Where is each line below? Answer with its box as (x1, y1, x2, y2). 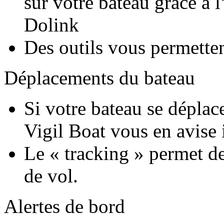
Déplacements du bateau (4, 67, 195, 88)
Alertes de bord (4, 195, 125, 217)
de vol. (24, 165, 78, 186)
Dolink (24, 14, 79, 35)
